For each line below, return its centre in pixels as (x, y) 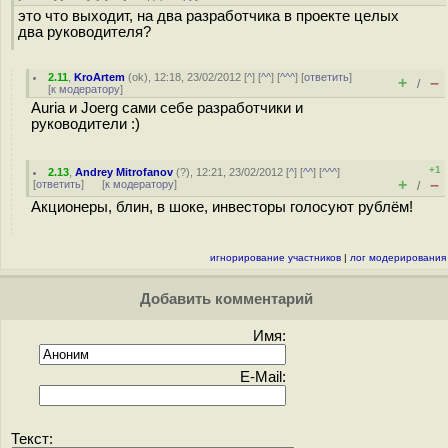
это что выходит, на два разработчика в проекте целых (208, 16)
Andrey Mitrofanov (124, 172)
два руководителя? (84, 32)
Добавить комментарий (224, 299)
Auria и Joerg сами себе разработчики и (167, 108)
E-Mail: (263, 377)
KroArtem (100, 77)
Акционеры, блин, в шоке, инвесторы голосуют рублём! (222, 207)
